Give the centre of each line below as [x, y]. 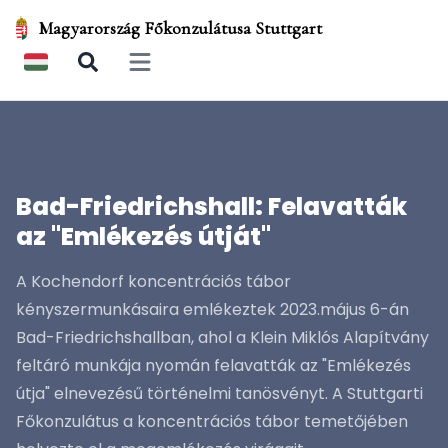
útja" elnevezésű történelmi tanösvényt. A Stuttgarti [219, 393]
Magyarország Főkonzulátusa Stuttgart [181, 28]
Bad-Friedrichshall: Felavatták [211, 206]
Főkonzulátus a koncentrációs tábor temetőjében [212, 421]
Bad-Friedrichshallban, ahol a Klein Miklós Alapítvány [222, 337]
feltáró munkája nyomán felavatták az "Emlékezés [213, 365]
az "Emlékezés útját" [143, 236]
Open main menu [189, 70]
